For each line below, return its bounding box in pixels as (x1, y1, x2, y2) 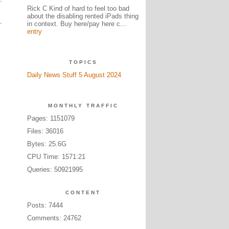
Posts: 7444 (27, 201, 63, 209)
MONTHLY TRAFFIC (48, 103, 119, 108)
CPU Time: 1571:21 (27, 153, 85, 161)
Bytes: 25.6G (27, 140, 66, 148)
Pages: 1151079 (27, 114, 75, 122)
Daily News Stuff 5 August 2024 (27, 71, 121, 79)
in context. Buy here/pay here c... (27, 20, 126, 28)
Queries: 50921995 (27, 166, 83, 173)
